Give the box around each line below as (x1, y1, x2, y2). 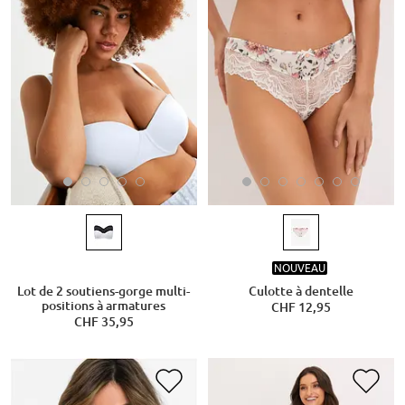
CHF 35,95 (73, 315, 134, 330)
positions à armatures (42, 298, 166, 314)
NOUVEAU (273, 260, 325, 275)
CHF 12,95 (271, 300, 331, 316)
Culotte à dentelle (249, 284, 353, 299)
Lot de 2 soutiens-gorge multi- (17, 284, 191, 299)
